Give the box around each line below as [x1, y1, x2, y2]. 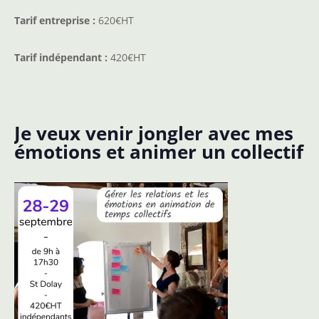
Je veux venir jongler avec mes [14, 120, 293, 147]
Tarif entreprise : [14, 14, 95, 28]
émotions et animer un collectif [14, 139, 303, 165]
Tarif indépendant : [14, 51, 108, 65]
